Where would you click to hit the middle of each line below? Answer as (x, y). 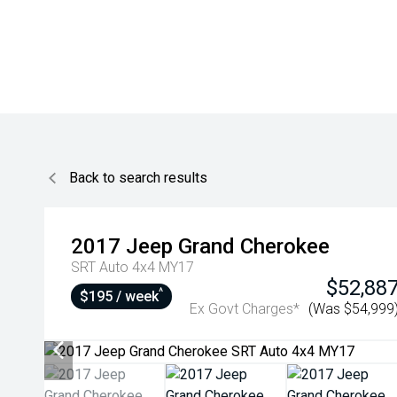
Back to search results (138, 178)
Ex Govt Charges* (245, 309)
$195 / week (119, 296)
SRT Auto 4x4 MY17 (132, 267)
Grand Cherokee (254, 246)
